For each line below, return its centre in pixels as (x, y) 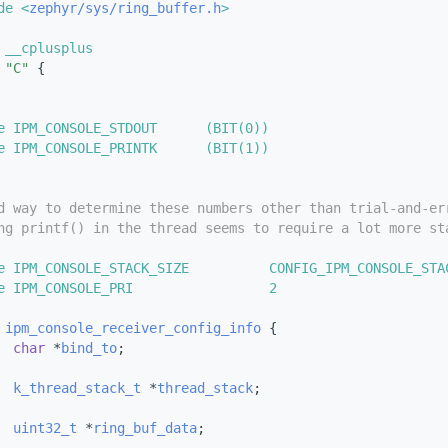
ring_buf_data (145, 428)
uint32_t (45, 428)
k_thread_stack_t (77, 388)
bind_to (89, 348)
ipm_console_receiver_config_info (133, 328)
